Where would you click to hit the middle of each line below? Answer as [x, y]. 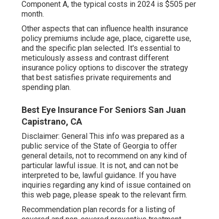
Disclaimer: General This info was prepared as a [103, 136]
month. [33, 14]
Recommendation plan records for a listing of [99, 210]
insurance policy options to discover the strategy [105, 68]
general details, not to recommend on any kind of [104, 156]
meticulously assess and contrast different [95, 58]
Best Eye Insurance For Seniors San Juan [104, 110]
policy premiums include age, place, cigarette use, [106, 39]
